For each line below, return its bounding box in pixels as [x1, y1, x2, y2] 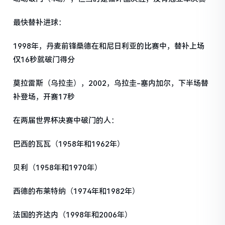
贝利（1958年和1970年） [13, 163, 102, 172]
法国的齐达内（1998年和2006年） [13, 210, 133, 219]
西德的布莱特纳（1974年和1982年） [13, 186, 140, 196]
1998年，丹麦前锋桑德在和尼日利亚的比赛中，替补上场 [13, 41, 205, 51]
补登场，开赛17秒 [13, 92, 75, 101]
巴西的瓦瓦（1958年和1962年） [13, 139, 125, 149]
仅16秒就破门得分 [13, 55, 75, 64]
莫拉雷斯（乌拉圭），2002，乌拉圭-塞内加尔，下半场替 [13, 78, 209, 88]
